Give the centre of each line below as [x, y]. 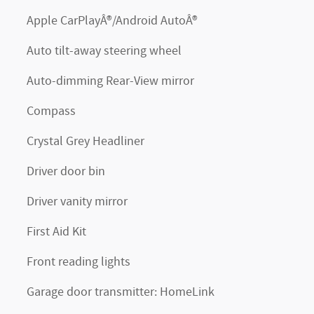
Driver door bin [66, 172]
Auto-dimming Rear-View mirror [110, 81]
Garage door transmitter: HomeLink [121, 292]
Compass [51, 111]
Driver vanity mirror [77, 202]
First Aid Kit [56, 232]
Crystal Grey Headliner [86, 142]
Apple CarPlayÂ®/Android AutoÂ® [112, 21]
